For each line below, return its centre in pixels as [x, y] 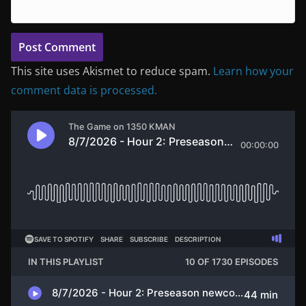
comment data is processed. [84, 91]
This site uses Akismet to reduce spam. [112, 71]
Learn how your [253, 71]
